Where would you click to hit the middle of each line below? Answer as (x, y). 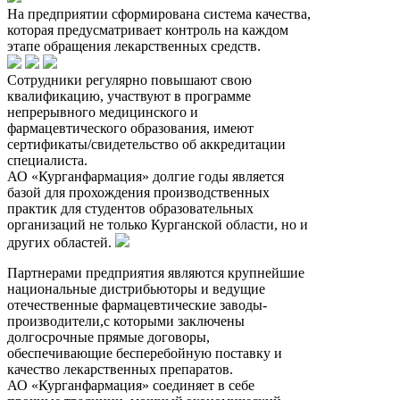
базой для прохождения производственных (138, 192)
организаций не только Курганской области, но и (158, 224)
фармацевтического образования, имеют (130, 128)
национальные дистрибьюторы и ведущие (136, 288)
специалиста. (47, 160)
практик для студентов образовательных (130, 208)
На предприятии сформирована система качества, (159, 13)
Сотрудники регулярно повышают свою (129, 79)
